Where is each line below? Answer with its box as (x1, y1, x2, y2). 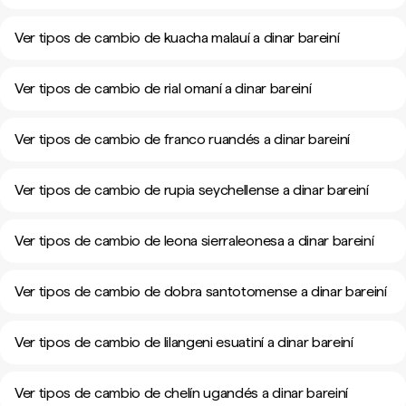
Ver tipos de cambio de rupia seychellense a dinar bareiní (14, 181, 369, 198)
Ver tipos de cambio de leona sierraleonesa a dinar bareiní (14, 232, 374, 249)
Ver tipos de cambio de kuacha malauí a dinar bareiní (14, 29, 340, 46)
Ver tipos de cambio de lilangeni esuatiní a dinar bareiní (14, 333, 353, 351)
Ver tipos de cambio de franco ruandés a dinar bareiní (14, 130, 351, 148)
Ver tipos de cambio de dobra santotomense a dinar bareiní (14, 283, 387, 300)
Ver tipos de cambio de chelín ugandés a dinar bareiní (14, 384, 349, 401)
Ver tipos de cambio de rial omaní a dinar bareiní (14, 80, 312, 97)
